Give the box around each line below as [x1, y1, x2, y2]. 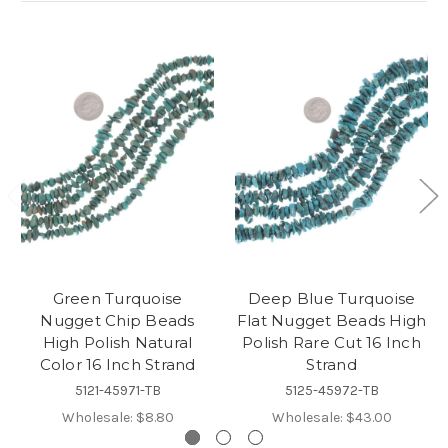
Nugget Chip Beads [40, 310, 195, 330]
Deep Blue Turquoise [247, 288, 416, 308]
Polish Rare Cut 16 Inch [242, 332, 421, 352]
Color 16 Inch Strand [39, 354, 196, 374]
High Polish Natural [42, 332, 193, 352]
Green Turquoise [52, 288, 183, 308]
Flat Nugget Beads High [236, 310, 427, 330]
